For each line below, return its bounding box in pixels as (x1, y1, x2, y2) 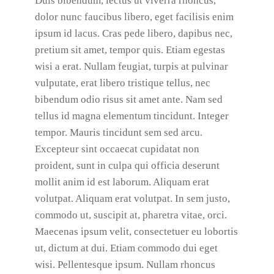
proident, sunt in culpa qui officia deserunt (34, 160, 220, 171)
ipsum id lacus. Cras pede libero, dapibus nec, (34, 28, 232, 39)
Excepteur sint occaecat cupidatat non (34, 143, 199, 155)
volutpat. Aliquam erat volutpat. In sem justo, (34, 193, 230, 204)
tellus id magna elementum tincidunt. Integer (34, 110, 229, 122)
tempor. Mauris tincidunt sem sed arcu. (34, 127, 202, 138)
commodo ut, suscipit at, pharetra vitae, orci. (34, 209, 227, 221)
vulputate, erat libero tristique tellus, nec (34, 77, 210, 89)
